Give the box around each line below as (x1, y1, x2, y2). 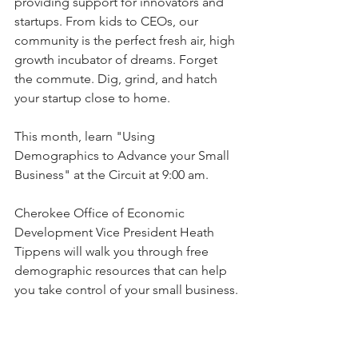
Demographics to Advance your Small (14, 147, 233, 163)
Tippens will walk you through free (14, 243, 212, 259)
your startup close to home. (14, 89, 170, 105)
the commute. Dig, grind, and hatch (14, 70, 221, 86)
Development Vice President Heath (14, 224, 217, 240)
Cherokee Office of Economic (14, 205, 188, 221)
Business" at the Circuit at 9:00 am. (14, 166, 212, 182)
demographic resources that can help (14, 262, 230, 278)
